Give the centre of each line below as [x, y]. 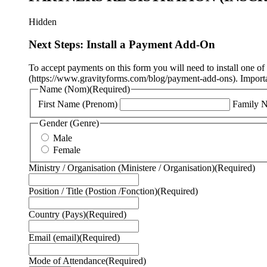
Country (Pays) [57, 215]
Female [66, 150]
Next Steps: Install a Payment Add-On [122, 45]
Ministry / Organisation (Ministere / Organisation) [121, 168]
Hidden [42, 21]
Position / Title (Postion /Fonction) [93, 191]
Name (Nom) [64, 89]
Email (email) [54, 238]
